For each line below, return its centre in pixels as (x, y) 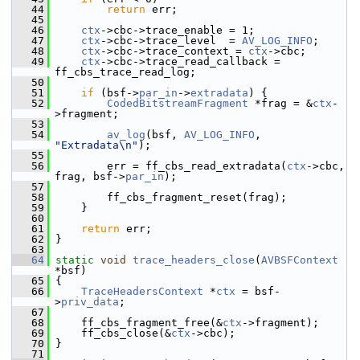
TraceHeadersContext (142, 291)
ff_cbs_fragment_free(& (136, 323)
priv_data (90, 302)
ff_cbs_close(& (110, 333)
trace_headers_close (194, 260)
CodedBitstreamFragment (178, 103)
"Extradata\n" (96, 145)
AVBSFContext (300, 260)
